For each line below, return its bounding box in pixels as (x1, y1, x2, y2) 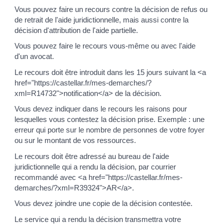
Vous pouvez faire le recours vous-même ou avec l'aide (14, 41, 195, 50)
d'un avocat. (14, 52, 54, 60)
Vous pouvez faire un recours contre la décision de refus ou (14, 4, 207, 13)
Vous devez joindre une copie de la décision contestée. (14, 199, 192, 207)
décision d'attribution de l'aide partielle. (14, 25, 138, 34)
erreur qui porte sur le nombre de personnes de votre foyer (14, 125, 204, 134)
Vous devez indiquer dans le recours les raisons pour (14, 104, 187, 113)
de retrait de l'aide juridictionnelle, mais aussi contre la (14, 15, 188, 24)
